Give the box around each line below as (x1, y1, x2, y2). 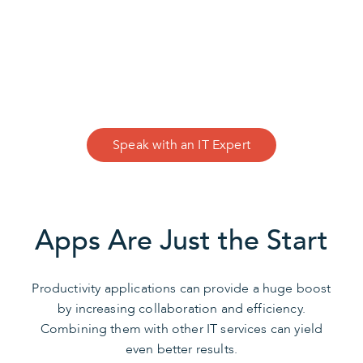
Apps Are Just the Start (35, 222, 328, 260)
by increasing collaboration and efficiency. (58, 300, 305, 318)
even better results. (125, 340, 238, 359)
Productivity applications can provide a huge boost (32, 280, 331, 298)
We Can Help (100, 71, 263, 109)
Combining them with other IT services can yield (40, 320, 323, 339)
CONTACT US (124, 47, 239, 66)
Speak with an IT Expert (113, 136, 250, 155)
